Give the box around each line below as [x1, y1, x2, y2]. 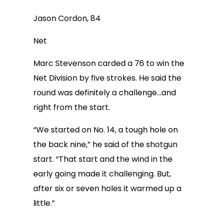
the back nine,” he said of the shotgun [33, 139, 177, 150]
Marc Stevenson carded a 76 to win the [33, 58, 184, 69]
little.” [33, 197, 55, 209]
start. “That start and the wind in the [33, 153, 173, 165]
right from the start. [33, 102, 110, 113]
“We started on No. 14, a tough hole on [33, 124, 178, 135]
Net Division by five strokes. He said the [33, 72, 181, 84]
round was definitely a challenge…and [33, 87, 176, 98]
